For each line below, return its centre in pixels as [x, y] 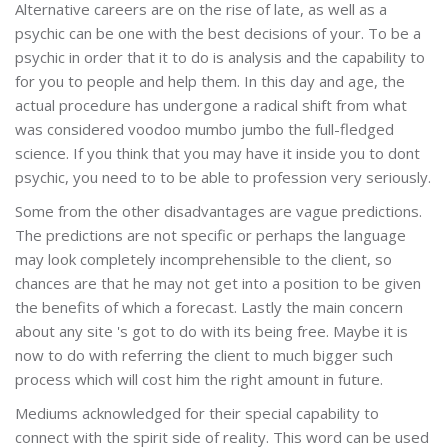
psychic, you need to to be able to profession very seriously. [223, 176]
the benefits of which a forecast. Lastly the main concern [209, 306]
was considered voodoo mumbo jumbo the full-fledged [204, 128]
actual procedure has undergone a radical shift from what [211, 104]
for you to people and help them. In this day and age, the [210, 80]
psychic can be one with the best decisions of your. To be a [218, 32]
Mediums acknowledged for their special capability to [197, 412]
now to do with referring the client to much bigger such [204, 354]
